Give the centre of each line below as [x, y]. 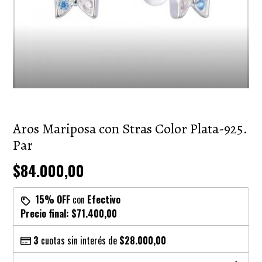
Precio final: [46, 214]
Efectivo [104, 200]
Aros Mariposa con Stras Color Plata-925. [130, 129]
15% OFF [53, 200]
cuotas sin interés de [79, 241]
